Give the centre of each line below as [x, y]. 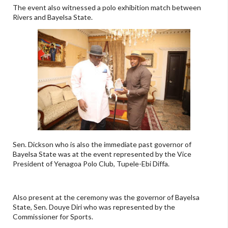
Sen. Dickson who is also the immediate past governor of [102, 145]
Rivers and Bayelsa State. [53, 17]
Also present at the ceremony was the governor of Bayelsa [106, 197]
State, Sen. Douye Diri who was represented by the [94, 207]
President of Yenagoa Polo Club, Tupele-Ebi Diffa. [92, 164]
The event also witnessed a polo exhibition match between [107, 7]
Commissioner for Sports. [54, 217]
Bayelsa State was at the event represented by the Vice [102, 154]
